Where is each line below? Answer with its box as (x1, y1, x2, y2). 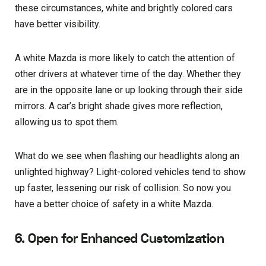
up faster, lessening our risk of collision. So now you (15, 182, 231, 194)
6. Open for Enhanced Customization (15, 229, 224, 248)
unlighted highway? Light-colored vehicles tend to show (15, 166, 246, 178)
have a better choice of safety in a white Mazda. (15, 198, 213, 210)
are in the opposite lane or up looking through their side (15, 84, 243, 96)
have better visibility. (15, 18, 100, 30)
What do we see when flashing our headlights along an (15, 150, 239, 161)
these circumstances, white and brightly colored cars (15, 2, 233, 14)
